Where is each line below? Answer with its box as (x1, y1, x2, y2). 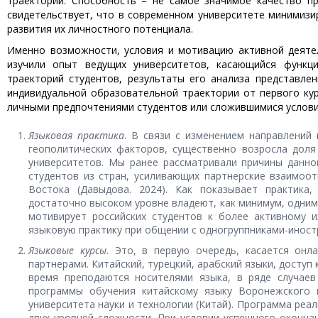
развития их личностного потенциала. (7, 22, 193, 35)
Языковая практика (28, 128, 124, 142)
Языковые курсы (28, 243, 106, 257)
